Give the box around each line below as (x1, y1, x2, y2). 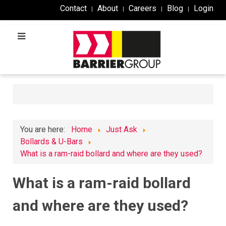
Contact (60, 4, 87, 13)
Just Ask (106, 124, 137, 134)
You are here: (20, 124, 69, 134)
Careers (129, 4, 156, 13)
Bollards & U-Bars (20, 136, 83, 146)
